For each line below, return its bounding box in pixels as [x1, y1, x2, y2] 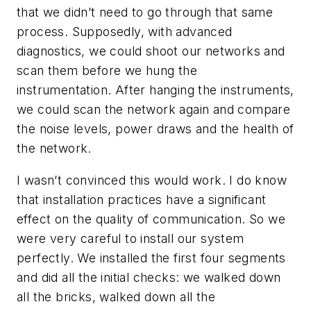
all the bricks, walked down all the [17, 289, 215, 305]
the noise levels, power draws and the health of [17, 121, 294, 137]
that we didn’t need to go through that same [17, 5, 274, 20]
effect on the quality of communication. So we [17, 212, 285, 227]
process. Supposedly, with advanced [17, 24, 233, 40]
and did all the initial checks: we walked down [17, 270, 281, 285]
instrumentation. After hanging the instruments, [17, 83, 294, 98]
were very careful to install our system [17, 231, 244, 246]
